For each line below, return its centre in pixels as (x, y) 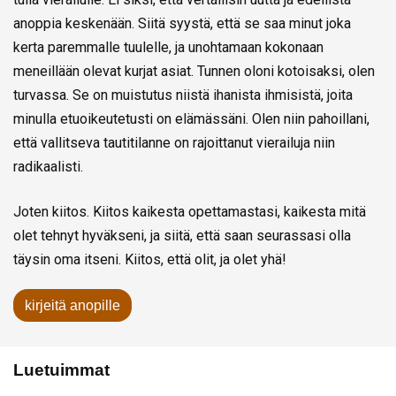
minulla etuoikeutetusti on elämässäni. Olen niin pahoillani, (191, 118)
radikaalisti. (48, 166)
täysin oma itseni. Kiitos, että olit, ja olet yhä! (150, 259)
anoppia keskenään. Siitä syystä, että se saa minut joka (182, 23)
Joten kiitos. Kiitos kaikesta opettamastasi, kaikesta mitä (190, 211)
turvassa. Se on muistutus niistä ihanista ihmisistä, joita (183, 95)
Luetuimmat (61, 369)
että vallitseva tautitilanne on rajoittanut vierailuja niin (174, 142)
